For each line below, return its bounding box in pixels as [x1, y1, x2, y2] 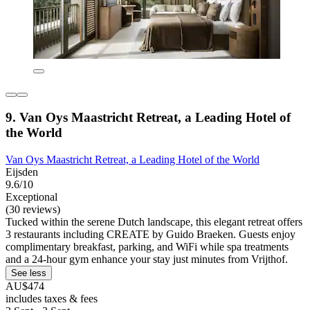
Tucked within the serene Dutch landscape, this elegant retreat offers [6, 216, 302, 228]
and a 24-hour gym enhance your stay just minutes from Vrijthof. [6, 253, 288, 266]
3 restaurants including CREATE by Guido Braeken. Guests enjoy [6, 228, 295, 241]
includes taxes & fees [6, 293, 98, 305]
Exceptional [6, 191, 57, 203]
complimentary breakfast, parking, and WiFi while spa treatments [6, 241, 289, 253]
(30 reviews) [6, 203, 60, 216]
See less [11, 268, 46, 279]
